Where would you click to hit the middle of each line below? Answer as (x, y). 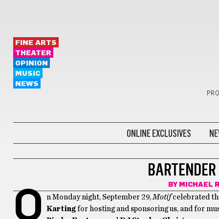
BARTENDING (40, 153)
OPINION (31, 63)
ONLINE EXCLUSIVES (159, 133)
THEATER (33, 53)
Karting (62, 209)
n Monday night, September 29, (99, 197)
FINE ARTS (36, 43)
